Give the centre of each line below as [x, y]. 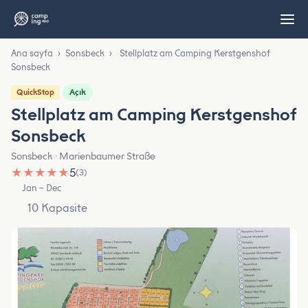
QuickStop [35, 92]
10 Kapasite [57, 208]
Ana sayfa [32, 53]
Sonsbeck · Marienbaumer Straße [83, 156]
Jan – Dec [42, 188]
